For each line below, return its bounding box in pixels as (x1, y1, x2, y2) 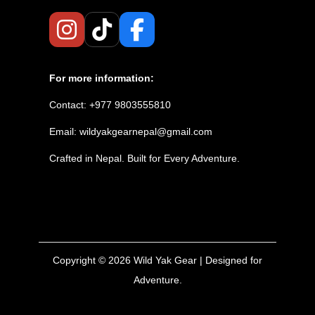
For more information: (49, 72, 154, 84)
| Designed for (197, 255, 262, 266)
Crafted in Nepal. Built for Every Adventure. (49, 153, 240, 165)
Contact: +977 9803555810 (49, 99, 171, 111)
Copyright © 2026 (53, 255, 134, 266)
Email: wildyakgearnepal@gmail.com (49, 126, 212, 138)
